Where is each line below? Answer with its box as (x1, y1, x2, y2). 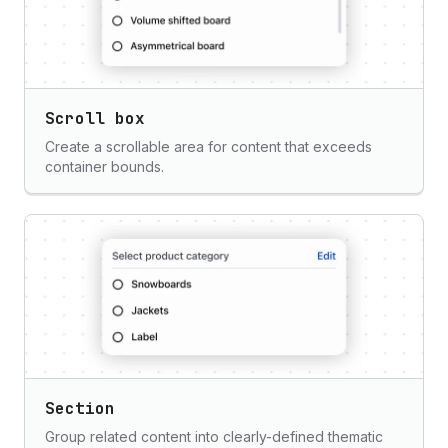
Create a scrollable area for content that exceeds (45, 138, 372, 155)
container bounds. (45, 158, 164, 175)
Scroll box (45, 108, 145, 129)
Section (45, 398, 115, 419)
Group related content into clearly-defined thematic (45, 428, 383, 445)
